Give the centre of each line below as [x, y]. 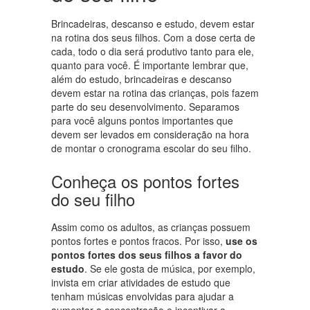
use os [241, 240]
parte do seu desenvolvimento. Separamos [145, 106]
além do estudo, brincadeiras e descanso [142, 79]
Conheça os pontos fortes [145, 181]
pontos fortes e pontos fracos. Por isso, [138, 240]
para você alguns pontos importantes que [142, 120]
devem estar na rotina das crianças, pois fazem [155, 92]
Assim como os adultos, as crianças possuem [151, 227]
